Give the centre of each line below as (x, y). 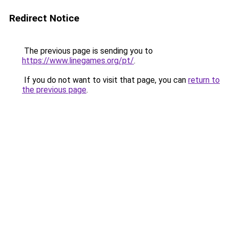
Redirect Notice (44, 18)
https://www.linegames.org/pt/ (78, 61)
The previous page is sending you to (87, 51)
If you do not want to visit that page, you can (105, 80)
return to (204, 80)
